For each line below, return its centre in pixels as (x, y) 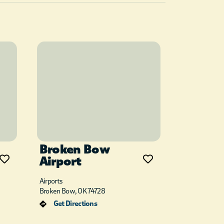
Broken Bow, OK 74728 (72, 191)
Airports (51, 181)
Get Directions (75, 204)
